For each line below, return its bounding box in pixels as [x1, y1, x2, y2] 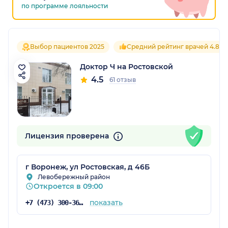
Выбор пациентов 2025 [30, 43, 104, 51]
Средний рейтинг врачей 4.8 [127, 43, 219, 51]
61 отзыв [109, 76, 136, 84]
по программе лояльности [21, 2, 108, 10]
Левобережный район [38, 173, 110, 181]
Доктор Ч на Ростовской [80, 62, 173, 72]
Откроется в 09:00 [34, 182, 103, 191]
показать [89, 198, 123, 208]
